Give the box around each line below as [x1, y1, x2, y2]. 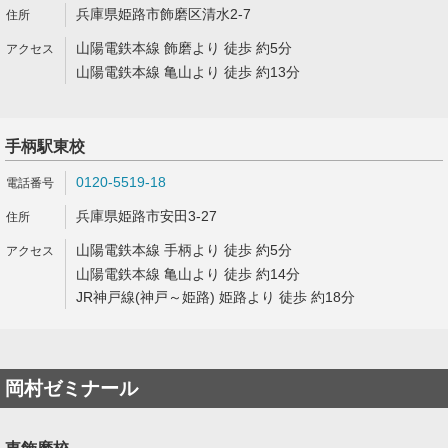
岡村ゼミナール [5, 378, 138, 399]
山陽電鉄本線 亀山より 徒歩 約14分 [76, 266, 300, 282]
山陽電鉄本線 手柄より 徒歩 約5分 [76, 242, 292, 258]
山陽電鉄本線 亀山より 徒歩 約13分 [76, 64, 300, 80]
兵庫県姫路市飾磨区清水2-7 [76, 6, 251, 22]
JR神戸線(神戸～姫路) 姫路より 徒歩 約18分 [76, 289, 355, 305]
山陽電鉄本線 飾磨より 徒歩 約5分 [76, 40, 292, 56]
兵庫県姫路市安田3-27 [76, 208, 217, 224]
